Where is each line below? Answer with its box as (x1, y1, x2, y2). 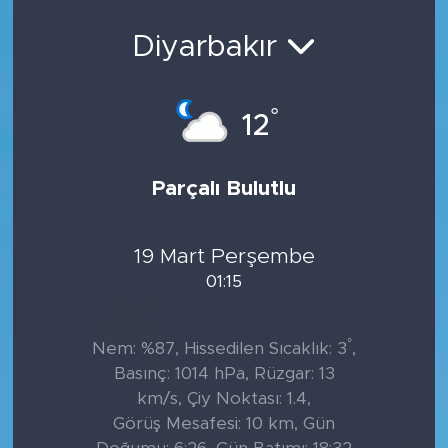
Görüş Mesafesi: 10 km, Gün (113, 415, 335, 432)
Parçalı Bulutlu (152, 178, 296, 199)
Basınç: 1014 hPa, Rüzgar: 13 (113, 365, 335, 382)
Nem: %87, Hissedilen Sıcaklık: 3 (92, 340, 347, 357)
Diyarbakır (132, 31, 286, 62)
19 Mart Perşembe (133, 245, 315, 267)
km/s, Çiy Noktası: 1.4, (137, 390, 311, 407)
